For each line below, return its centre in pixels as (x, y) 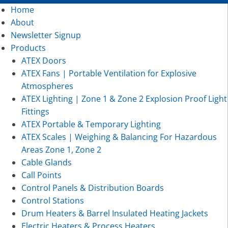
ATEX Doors (44, 60)
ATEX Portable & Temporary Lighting (91, 124)
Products (28, 48)
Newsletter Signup (46, 35)
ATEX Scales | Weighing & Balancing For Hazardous (119, 137)
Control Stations (52, 200)
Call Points (41, 175)
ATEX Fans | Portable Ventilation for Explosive (109, 73)
